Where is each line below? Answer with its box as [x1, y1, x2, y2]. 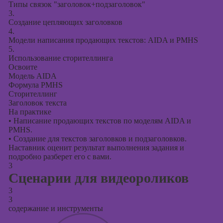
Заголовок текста [8, 99, 67, 107]
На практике [8, 108, 51, 116]
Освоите [8, 63, 37, 71]
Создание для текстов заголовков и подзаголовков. [11, 134, 187, 143]
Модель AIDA [8, 72, 57, 80]
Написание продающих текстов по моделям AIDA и [11, 116, 191, 125]
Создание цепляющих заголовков [8, 18, 122, 26]
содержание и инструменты [8, 204, 103, 213]
